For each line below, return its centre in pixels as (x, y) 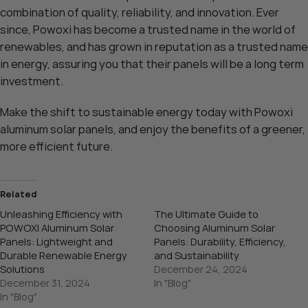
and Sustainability (197, 256)
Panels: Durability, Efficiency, (220, 242)
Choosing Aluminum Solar (214, 228)
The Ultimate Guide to (206, 214)
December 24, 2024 (201, 269)
